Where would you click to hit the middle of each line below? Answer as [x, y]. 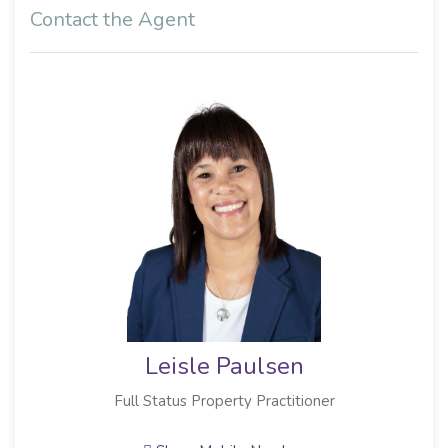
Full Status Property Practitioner [224, 401]
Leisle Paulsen [224, 366]
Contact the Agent [112, 20]
